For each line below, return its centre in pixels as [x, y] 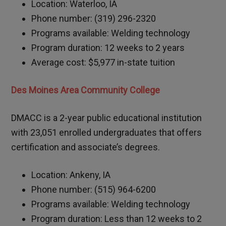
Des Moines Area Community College [86, 90]
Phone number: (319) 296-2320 [94, 19]
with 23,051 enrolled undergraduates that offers [107, 133]
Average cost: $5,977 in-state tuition [103, 63]
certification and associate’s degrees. [86, 147]
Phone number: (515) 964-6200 [94, 190]
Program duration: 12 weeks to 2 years [108, 48]
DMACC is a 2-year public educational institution [107, 118]
